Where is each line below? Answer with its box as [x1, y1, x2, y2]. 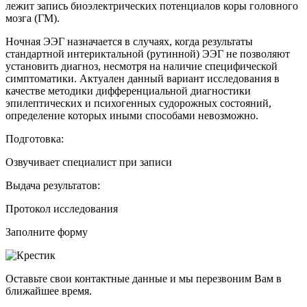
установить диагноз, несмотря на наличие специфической [5, 60, 278, 72]
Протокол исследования [5, 202, 118, 214]
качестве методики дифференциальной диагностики [5, 84, 251, 97]
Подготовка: [5, 132, 64, 145]
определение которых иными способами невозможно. [5, 109, 258, 121]
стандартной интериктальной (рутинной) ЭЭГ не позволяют [5, 47, 290, 60]
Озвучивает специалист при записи [5, 156, 172, 168]
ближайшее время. [5, 284, 92, 297]
